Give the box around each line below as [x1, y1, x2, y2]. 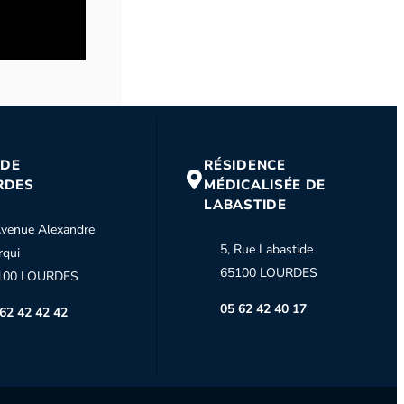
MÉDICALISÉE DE [204, 176, 326, 195]
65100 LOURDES [220, 264, 318, 282]
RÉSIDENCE [204, 156, 286, 175]
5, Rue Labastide [220, 241, 314, 259]
